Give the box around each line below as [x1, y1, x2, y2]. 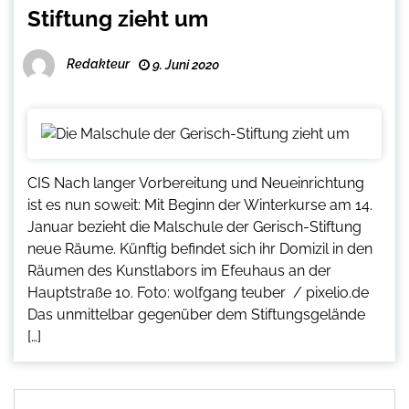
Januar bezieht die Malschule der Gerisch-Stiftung [27, 217, 362, 236]
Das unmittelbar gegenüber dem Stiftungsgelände [27, 305, 365, 323]
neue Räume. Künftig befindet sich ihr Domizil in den [27, 239, 372, 257]
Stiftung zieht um [27, 5, 208, 32]
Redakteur [67, 56, 130, 71]
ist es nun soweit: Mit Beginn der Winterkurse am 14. [27, 195, 372, 214]
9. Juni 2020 [150, 57, 219, 72]
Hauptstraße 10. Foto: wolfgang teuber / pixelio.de [27, 283, 369, 301]
